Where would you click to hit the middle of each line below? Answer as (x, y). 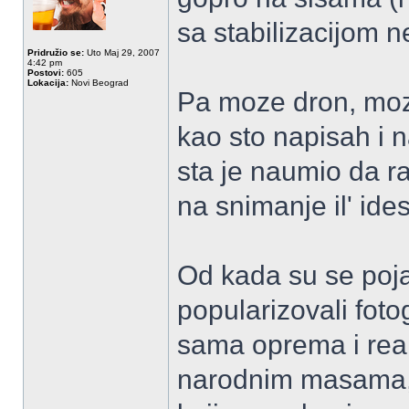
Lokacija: (48, 83)
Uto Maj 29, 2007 (122, 52)
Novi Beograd (99, 83)
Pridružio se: (56, 52)
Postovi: (46, 73)
